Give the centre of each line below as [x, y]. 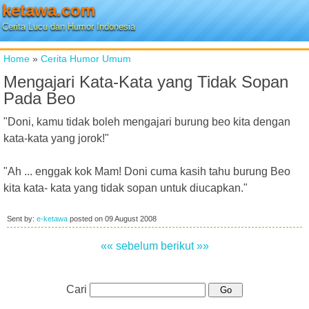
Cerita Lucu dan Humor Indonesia [69, 27]
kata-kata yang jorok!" [56, 138]
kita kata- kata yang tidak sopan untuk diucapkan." [126, 188]
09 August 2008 [131, 219]
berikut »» [185, 246]
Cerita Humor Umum [86, 59]
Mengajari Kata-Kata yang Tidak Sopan [146, 82]
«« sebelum [129, 246]
